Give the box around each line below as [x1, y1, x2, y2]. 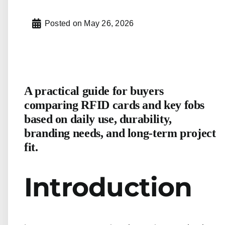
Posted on [45, 19, 82, 28]
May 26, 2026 [84, 19, 134, 28]
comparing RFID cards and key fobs [24, 98, 205, 111]
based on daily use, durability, [24, 113, 172, 126]
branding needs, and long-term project [24, 127, 216, 140]
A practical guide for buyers [24, 84, 164, 97]
